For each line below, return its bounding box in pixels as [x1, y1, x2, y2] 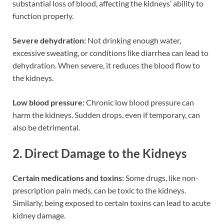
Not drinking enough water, [86, 35, 181, 45]
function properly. [12, 10, 73, 20]
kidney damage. [12, 210, 65, 220]
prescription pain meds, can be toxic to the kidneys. [12, 185, 186, 195]
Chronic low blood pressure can [84, 97, 194, 107]
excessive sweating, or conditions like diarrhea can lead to [12, 47, 208, 57]
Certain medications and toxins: [12, 173, 124, 183]
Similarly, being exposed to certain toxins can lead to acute [12, 198, 210, 208]
